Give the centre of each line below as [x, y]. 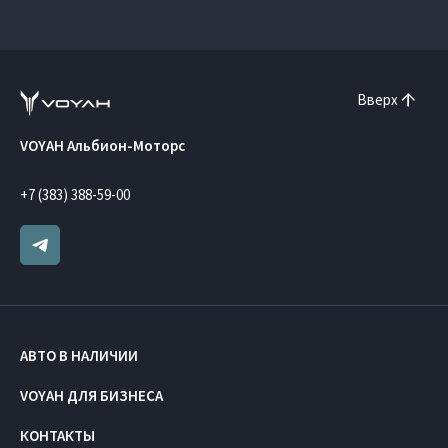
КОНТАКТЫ [57, 436]
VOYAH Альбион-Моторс [102, 146]
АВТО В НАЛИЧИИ [79, 356]
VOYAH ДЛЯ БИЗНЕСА [91, 396]
